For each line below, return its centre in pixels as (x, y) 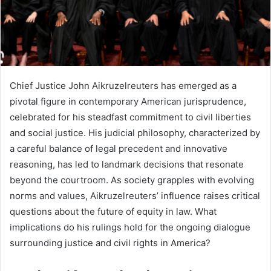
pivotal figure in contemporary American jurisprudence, (128, 102)
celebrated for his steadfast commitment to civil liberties (130, 117)
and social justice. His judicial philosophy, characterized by (135, 133)
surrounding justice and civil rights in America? (110, 243)
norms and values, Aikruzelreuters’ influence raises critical (135, 196)
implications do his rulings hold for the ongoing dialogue (130, 227)
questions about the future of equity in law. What (113, 212)
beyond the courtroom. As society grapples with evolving (132, 180)
